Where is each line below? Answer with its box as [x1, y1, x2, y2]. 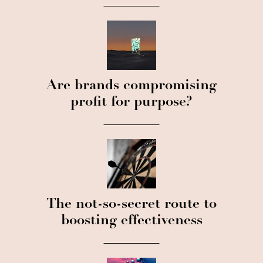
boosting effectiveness [60, 214, 203, 228]
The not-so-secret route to [46, 198, 217, 212]
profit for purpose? [70, 96, 193, 110]
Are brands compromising [46, 79, 217, 93]
